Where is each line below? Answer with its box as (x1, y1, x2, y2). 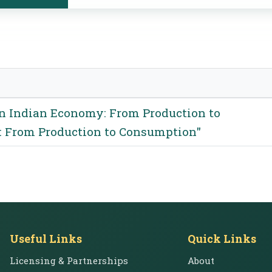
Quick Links (188, 231, 257, 246)
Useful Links (10, 231, 82, 246)
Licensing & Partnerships (10, 254, 128, 267)
